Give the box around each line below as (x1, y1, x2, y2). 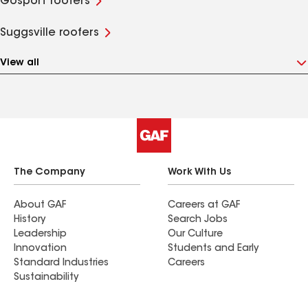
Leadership (14, 230, 67, 239)
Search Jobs (168, 215, 228, 225)
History (14, 215, 45, 225)
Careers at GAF (168, 201, 240, 210)
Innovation (14, 244, 67, 254)
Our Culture (168, 230, 223, 239)
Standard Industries (14, 258, 109, 268)
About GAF (14, 201, 66, 210)
